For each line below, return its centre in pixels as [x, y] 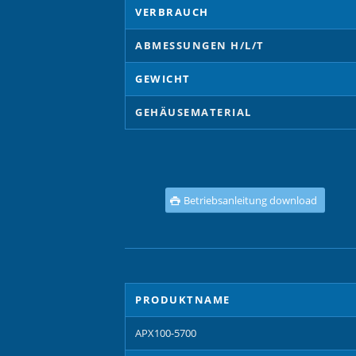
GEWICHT [163, 78]
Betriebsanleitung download [250, 200]
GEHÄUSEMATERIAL [193, 112]
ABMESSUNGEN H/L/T [200, 45]
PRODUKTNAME [183, 299]
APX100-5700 [166, 333]
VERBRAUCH [172, 12]
